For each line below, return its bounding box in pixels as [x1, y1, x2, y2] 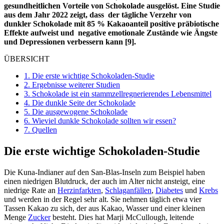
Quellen [30, 125, 57, 134]
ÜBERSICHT [4, 54, 49, 63]
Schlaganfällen [105, 186, 151, 195]
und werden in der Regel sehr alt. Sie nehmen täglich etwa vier [4, 195, 201, 204]
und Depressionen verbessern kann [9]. [4, 37, 136, 46]
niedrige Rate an [4, 186, 57, 195]
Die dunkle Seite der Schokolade [30, 98, 135, 107]
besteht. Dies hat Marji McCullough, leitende [50, 213, 194, 222]
